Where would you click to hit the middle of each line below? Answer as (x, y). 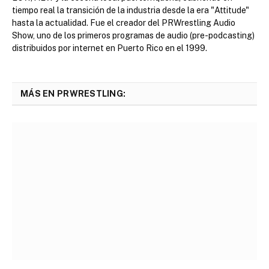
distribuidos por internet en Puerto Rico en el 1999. (110, 48)
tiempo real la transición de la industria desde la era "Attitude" (131, 10)
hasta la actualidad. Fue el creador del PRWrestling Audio (124, 23)
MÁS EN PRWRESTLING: (73, 93)
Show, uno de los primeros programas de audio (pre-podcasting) (133, 35)
